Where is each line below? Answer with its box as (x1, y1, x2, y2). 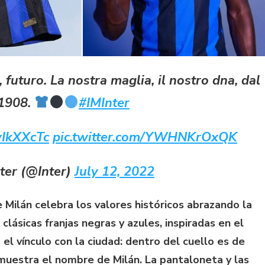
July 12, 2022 (75, 162, 154, 180)
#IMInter (79, 93, 130, 112)
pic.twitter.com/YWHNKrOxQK (53, 128, 237, 146)
